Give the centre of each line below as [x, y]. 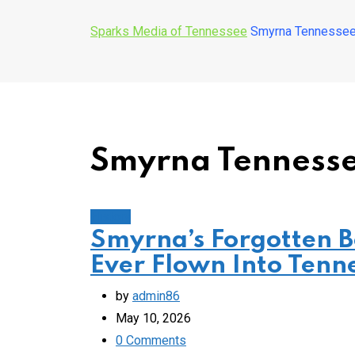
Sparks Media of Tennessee [169, 31]
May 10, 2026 [153, 318]
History [111, 217]
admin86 [156, 296]
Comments [155, 340]
